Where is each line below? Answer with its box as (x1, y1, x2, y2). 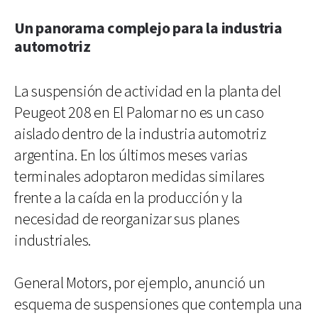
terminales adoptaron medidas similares (14, 166, 265, 187)
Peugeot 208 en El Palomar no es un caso (14, 102, 264, 124)
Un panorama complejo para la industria (14, 18, 283, 39)
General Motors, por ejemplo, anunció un (14, 273, 265, 294)
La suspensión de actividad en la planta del (14, 81, 281, 102)
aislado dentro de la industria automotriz (14, 124, 266, 145)
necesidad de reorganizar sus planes (14, 209, 240, 230)
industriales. (14, 230, 92, 251)
